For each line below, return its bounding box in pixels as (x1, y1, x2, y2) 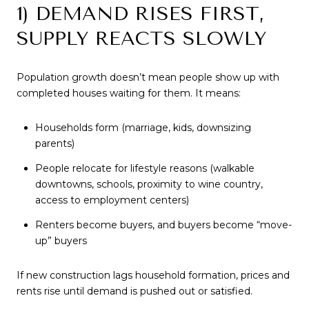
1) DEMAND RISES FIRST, (17, 2, 264, 26)
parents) (34, 137, 74, 150)
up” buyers (34, 235, 87, 248)
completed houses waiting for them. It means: (17, 87, 241, 100)
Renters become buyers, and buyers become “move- (34, 219, 292, 232)
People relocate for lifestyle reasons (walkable (34, 162, 255, 175)
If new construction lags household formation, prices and (17, 268, 290, 281)
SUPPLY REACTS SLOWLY (17, 27, 266, 50)
